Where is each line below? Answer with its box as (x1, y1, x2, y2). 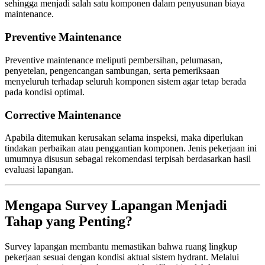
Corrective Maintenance (5, 108, 121, 121)
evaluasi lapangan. (5, 164, 73, 175)
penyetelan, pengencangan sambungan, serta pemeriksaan (5, 65, 219, 76)
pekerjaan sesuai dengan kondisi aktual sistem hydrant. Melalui (5, 252, 239, 263)
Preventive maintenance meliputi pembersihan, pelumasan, (5, 54, 222, 65)
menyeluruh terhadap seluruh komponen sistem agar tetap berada (5, 76, 246, 86)
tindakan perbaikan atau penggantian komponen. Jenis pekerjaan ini (5, 143, 257, 154)
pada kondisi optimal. (5, 86, 85, 97)
